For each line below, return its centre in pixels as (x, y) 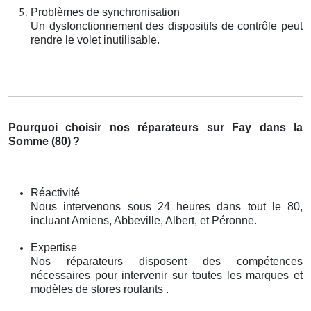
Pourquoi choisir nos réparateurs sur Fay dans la (155, 127)
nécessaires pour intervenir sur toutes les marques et (167, 275)
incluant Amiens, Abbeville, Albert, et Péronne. (144, 220)
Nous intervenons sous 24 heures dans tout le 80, (167, 206)
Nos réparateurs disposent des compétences (167, 261)
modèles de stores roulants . (100, 289)
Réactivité (55, 192)
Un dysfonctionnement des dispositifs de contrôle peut (167, 26)
